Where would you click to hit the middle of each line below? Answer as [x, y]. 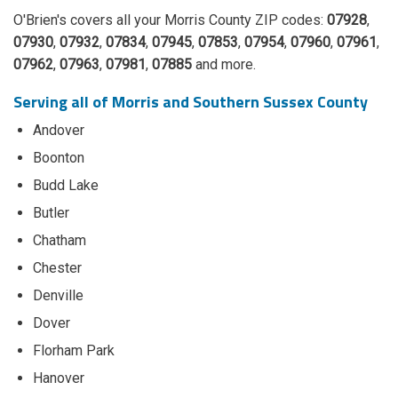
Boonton [59, 158]
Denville [58, 296]
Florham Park [74, 351]
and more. [224, 65]
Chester [57, 268]
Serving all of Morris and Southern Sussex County [191, 102]
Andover [59, 131]
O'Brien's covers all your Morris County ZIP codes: [170, 20]
